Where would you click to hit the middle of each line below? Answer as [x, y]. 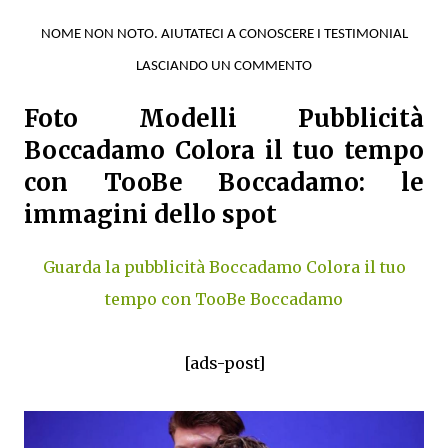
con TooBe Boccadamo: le [224, 182]
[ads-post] [224, 362]
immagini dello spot [150, 214]
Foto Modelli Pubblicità [224, 118]
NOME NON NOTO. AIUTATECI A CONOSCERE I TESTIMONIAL [224, 34]
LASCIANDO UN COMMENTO [224, 66]
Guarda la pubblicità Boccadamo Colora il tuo [224, 266]
